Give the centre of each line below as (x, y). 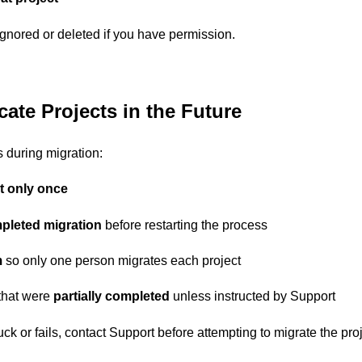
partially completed (112, 297)
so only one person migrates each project (122, 260)
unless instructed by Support (253, 297)
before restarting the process (185, 225)
